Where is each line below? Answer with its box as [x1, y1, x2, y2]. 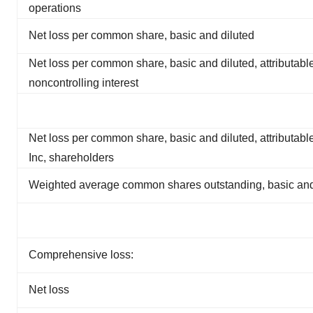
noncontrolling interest [29, 77, 138, 89]
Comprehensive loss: [29, 249, 133, 261]
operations [29, 2, 81, 14]
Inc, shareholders [29, 152, 114, 163]
